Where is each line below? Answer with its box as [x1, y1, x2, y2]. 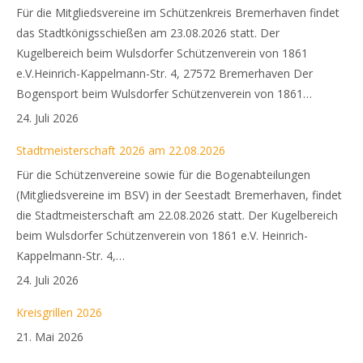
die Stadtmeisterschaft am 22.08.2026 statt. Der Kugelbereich [16, 207, 338, 223]
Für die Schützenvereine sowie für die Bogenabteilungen [16, 166, 310, 182]
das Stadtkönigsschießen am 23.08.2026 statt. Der [16, 24, 280, 41]
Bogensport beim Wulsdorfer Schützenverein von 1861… [16, 85, 312, 101]
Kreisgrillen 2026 [16, 304, 102, 320]
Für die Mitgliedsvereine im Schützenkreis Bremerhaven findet [16, 4, 340, 20]
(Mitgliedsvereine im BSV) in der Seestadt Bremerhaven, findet [16, 186, 342, 203]
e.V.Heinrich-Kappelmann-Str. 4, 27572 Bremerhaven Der [16, 65, 313, 81]
